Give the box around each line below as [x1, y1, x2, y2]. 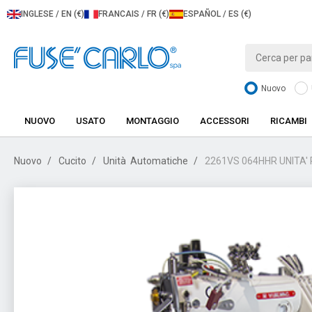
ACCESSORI [200, 116, 249, 126]
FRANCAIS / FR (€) [98, 9, 169, 19]
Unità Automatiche [103, 155, 188, 166]
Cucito [58, 155, 86, 166]
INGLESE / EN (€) [21, 9, 84, 19]
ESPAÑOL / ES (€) [183, 9, 251, 19]
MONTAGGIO [126, 116, 179, 126]
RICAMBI [270, 116, 307, 126]
